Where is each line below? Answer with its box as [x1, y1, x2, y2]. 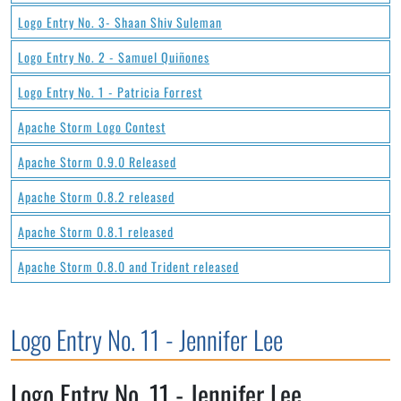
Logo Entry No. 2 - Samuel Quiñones [18, 47, 209, 66]
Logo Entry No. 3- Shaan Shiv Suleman [18, 13, 222, 31]
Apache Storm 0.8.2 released [18, 187, 175, 206]
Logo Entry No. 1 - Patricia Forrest [18, 82, 202, 101]
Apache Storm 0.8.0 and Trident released [18, 257, 239, 276]
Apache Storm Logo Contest [18, 117, 166, 136]
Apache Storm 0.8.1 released [18, 222, 174, 241]
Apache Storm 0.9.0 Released [18, 152, 176, 171]
